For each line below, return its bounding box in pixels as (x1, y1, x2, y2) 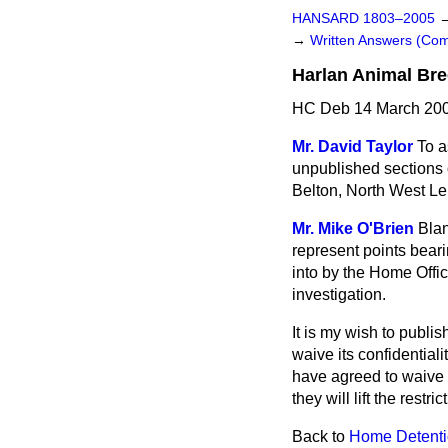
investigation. (292, 286, 386, 303)
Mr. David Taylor (292, 138, 413, 155)
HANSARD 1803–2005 (292, 11, 435, 26)
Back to (292, 428, 349, 445)
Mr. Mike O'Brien (292, 220, 414, 237)
